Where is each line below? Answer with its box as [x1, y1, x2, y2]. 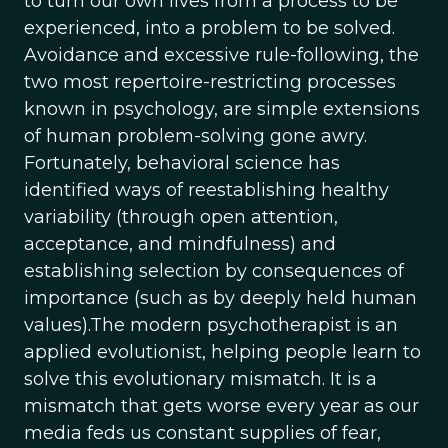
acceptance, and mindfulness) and [24, 233, 336, 255]
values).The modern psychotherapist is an [24, 314, 398, 336]
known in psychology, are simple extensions [24, 98, 420, 120]
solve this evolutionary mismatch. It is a [24, 368, 377, 390]
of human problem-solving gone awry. [24, 125, 367, 147]
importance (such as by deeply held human [24, 287, 417, 309]
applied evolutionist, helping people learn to [24, 341, 421, 363]
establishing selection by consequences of [24, 260, 404, 282]
